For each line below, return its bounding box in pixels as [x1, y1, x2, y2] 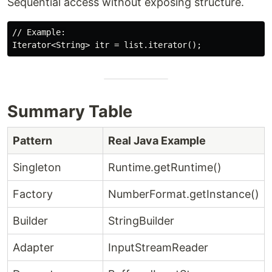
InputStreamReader [108, 241, 208, 254]
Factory [13, 188, 53, 200]
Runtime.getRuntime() [108, 161, 222, 174]
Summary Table [7, 101, 132, 121]
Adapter [13, 241, 54, 254]
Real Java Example [108, 134, 206, 147]
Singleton [13, 161, 61, 174]
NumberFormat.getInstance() [108, 188, 259, 200]
